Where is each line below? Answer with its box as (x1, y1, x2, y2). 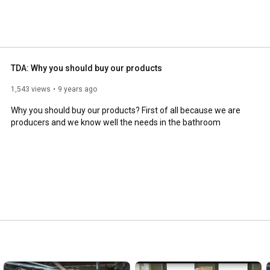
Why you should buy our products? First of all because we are (11, 105, 240, 115)
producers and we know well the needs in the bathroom (11, 117, 221, 127)
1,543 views (11, 84, 51, 93)
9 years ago (58, 84, 97, 93)
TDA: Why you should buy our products (11, 63, 162, 73)
